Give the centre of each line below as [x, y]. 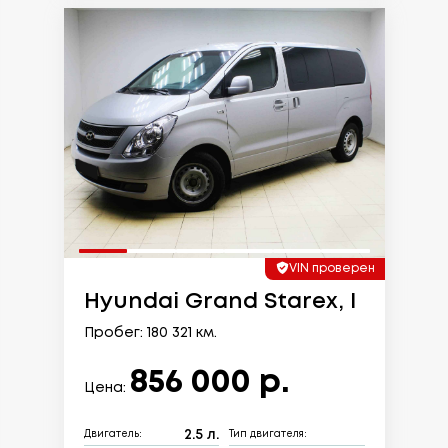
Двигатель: [112, 435]
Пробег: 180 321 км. [150, 332]
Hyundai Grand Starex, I [219, 301]
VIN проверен [331, 268]
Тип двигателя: [268, 435]
